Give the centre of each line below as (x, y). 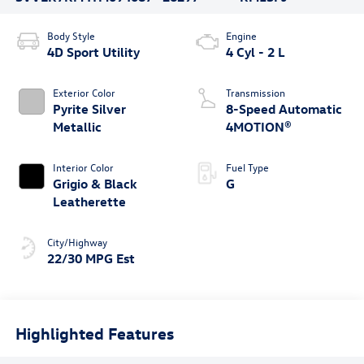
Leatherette (89, 202)
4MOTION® (259, 127)
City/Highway (77, 242)
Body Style (71, 36)
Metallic (77, 127)
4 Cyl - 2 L (256, 52)
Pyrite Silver (89, 109)
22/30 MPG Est (91, 259)
